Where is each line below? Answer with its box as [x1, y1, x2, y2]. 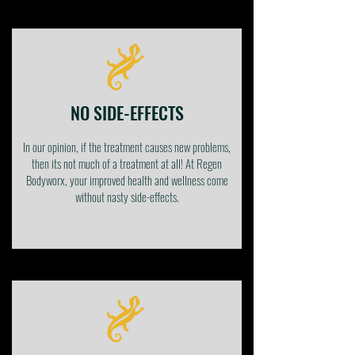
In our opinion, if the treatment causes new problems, [23, 138, 231, 155]
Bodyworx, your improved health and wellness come [25, 171, 228, 189]
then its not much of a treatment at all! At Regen [32, 155, 222, 172]
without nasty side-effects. [74, 188, 179, 205]
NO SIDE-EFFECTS [70, 100, 184, 125]
